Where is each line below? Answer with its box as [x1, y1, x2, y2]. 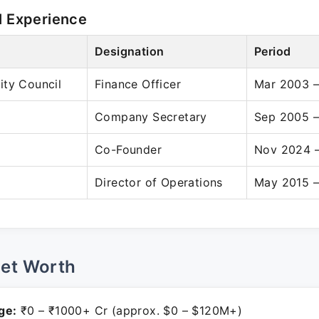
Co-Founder [95, 142, 162, 157]
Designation [95, 44, 164, 58]
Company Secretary [95, 110, 207, 124]
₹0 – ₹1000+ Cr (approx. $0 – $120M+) [16, 303, 243, 318]
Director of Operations [95, 175, 223, 189]
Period [254, 44, 291, 58]
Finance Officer [95, 77, 181, 91]
